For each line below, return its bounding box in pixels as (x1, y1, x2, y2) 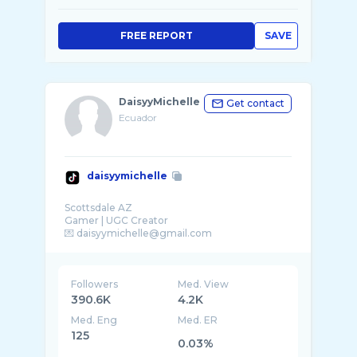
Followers (71, 278, 118, 290)
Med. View (178, 278, 229, 290)
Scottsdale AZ (65, 202, 132, 214)
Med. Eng (71, 314, 117, 326)
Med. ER (178, 314, 218, 326)
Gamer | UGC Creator (65, 214, 168, 226)
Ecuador (119, 112, 157, 124)
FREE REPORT (120, 29, 193, 41)
